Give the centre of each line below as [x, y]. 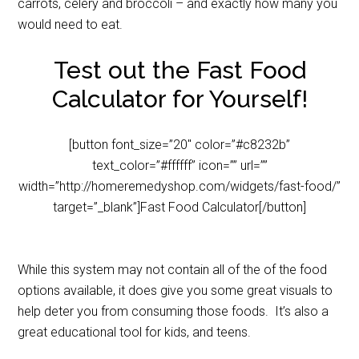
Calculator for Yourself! [179, 99]
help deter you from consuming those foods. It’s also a [173, 312]
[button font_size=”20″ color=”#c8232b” [179, 145]
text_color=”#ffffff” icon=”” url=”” [179, 166]
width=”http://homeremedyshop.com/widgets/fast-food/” [179, 187]
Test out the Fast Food [179, 71]
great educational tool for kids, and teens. [135, 333]
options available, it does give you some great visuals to [175, 291]
